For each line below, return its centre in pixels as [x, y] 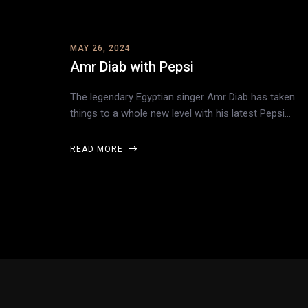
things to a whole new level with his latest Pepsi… [180, 114]
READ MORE [98, 150]
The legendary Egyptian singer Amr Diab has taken [183, 97]
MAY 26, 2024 [100, 48]
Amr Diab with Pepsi [132, 67]
